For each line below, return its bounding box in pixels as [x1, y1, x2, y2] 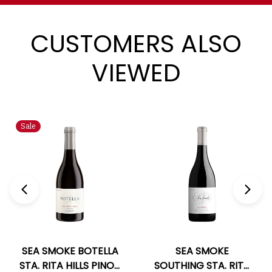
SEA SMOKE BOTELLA [21, 244, 118, 259]
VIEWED [92, 56, 180, 90]
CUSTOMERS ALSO [30, 27, 242, 61]
